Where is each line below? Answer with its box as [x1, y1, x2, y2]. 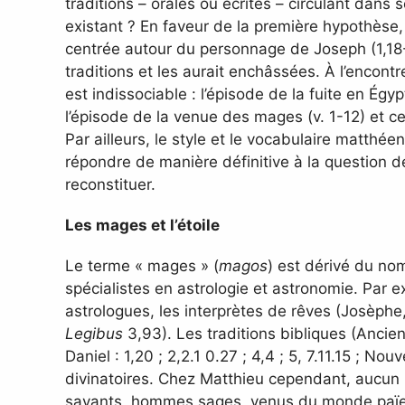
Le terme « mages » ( [65, 257, 219, 276]
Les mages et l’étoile [65, 216, 220, 235]
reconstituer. [65, 175, 155, 194]
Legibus [65, 325, 123, 344]
